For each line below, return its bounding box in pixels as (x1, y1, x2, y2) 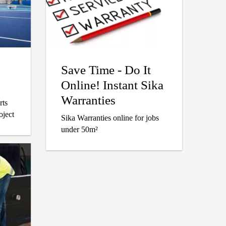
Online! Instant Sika (61, 78, 163, 92)
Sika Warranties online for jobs (61, 114, 159, 123)
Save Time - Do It (61, 63, 151, 77)
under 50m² (61, 125, 98, 134)
